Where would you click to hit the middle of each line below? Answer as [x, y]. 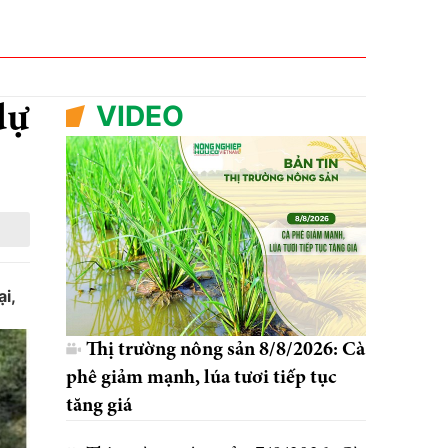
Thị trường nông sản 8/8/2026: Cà [225, 349]
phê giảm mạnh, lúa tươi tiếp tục [201, 377]
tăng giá [99, 405]
